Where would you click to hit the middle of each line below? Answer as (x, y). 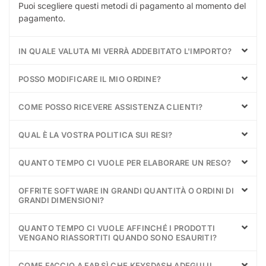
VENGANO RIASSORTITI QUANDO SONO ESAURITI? (118, 237)
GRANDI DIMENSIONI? (61, 200)
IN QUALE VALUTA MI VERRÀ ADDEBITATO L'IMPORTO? (125, 51)
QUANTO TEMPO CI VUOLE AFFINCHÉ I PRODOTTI (117, 228)
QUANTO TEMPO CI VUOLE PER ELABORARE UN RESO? (125, 162)
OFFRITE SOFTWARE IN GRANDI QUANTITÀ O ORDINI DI (126, 190)
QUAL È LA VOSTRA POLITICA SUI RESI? (96, 134)
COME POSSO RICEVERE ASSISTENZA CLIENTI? (111, 107)
